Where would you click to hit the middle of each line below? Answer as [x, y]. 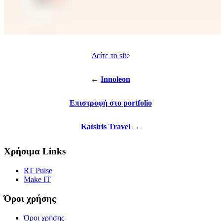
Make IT [37, 180]
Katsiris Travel [107, 127]
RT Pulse [38, 171]
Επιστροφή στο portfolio [110, 103]
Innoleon [115, 79]
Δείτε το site [110, 56]
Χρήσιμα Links [35, 151]
